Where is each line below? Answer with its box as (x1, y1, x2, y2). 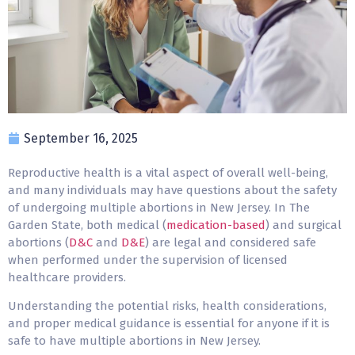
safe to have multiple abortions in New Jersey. (8, 334, 261, 349)
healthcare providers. (8, 269, 129, 284)
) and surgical (265, 217, 342, 232)
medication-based (166, 217, 265, 232)
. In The (269, 200, 310, 215)
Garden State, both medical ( (8, 217, 166, 232)
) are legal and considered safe (145, 235, 316, 250)
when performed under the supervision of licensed (8, 252, 288, 267)
